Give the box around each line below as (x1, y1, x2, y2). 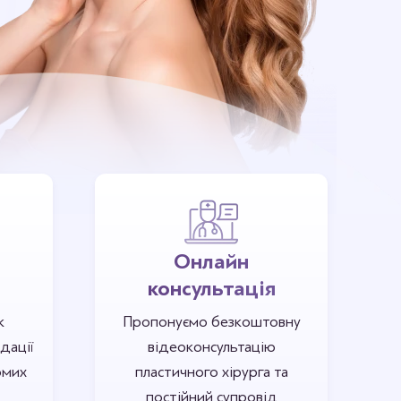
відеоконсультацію (147, 338, 276, 355)
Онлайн (174, 250, 250, 274)
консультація (147, 277, 276, 301)
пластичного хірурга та (134, 363, 288, 380)
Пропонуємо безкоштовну (122, 313, 301, 330)
